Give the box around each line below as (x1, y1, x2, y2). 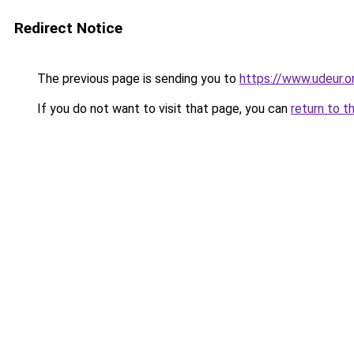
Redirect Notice (14, 19, 122, 37)
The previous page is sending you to (34, 71, 239, 86)
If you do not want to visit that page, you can (34, 101, 291, 116)
